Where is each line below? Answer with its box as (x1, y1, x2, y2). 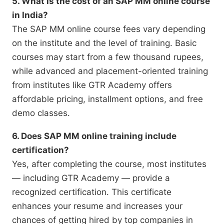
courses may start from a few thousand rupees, (12, 52, 203, 62)
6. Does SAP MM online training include (12, 131, 176, 141)
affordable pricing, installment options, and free (12, 94, 203, 104)
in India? (12, 10, 48, 20)
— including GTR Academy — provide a (12, 173, 170, 183)
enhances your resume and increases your (12, 201, 182, 211)
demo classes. (12, 108, 70, 118)
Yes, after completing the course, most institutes (12, 159, 206, 169)
